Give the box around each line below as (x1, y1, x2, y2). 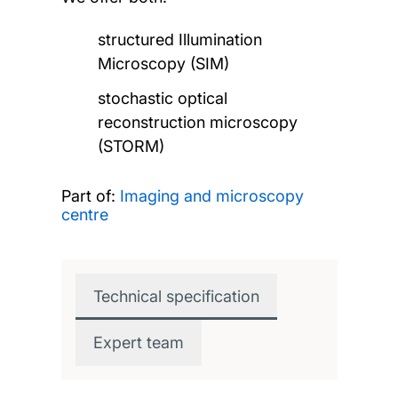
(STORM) (98, 136, 165, 155)
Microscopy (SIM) (98, 53, 230, 73)
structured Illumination (98, 29, 263, 49)
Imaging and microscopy (119, 186, 304, 205)
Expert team (92, 332, 184, 352)
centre (60, 204, 108, 224)
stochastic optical (98, 88, 228, 107)
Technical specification (92, 286, 259, 306)
